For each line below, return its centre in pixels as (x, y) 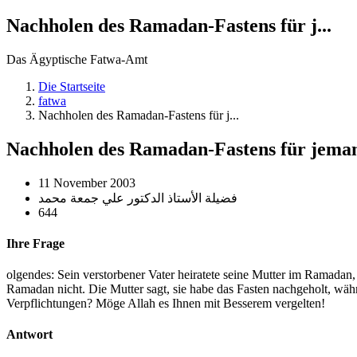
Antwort (29, 335)
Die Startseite (72, 86)
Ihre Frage (35, 243)
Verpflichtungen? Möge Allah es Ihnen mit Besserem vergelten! (166, 304)
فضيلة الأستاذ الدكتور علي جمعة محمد (138, 198)
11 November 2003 (87, 182)
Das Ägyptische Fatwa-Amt (77, 59)
